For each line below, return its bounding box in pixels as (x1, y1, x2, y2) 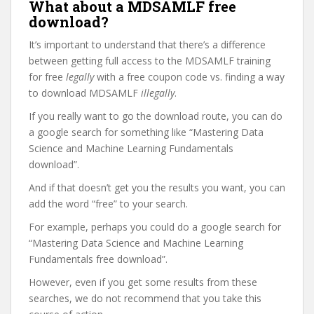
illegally (141, 86, 175, 100)
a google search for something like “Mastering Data (29, 125, 264, 139)
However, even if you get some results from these (29, 275, 257, 289)
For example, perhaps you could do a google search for (29, 220, 281, 233)
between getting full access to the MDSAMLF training (29, 54, 271, 67)
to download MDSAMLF (29, 86, 141, 100)
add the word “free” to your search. (29, 197, 188, 210)
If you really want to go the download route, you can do (29, 109, 282, 123)
